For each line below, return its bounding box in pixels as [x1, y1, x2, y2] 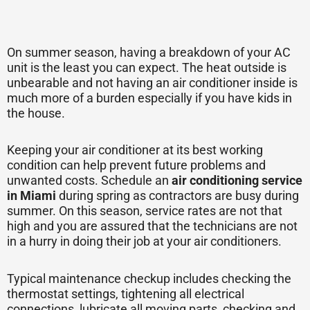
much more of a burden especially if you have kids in [7, 90, 292, 105]
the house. [7, 105, 68, 120]
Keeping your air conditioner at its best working [7, 143, 263, 158]
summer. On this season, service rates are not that [7, 203, 282, 219]
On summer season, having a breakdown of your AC [7, 44, 291, 60]
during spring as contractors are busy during [56, 188, 299, 203]
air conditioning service [172, 173, 302, 188]
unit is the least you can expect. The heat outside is [7, 60, 286, 75]
